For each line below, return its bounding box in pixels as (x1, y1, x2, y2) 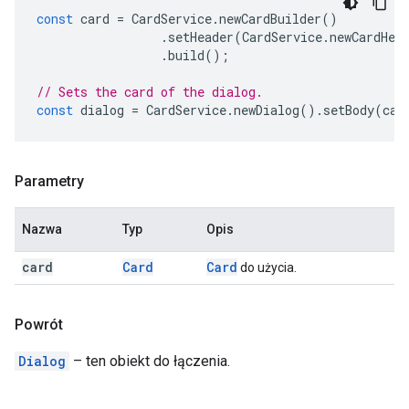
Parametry (15, 173, 84, 190)
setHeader (168, 28, 234, 46)
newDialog (234, 101, 299, 119)
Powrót (15, 316, 63, 333)
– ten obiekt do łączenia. (69, 352, 230, 370)
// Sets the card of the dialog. (37, 83, 263, 100)
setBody (323, 101, 374, 119)
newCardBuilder (219, 10, 321, 27)
